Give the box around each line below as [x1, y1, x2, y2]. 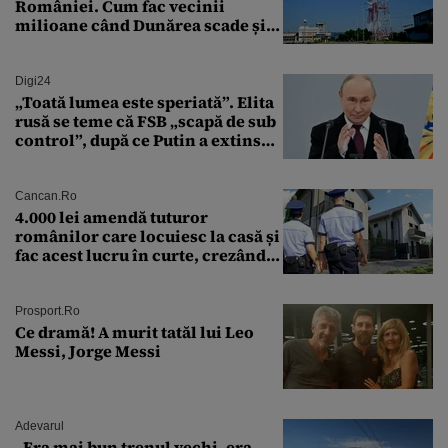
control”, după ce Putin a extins [15, 128, 261, 151]
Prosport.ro [15, 303, 80, 318]
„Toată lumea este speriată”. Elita [15, 90, 274, 113]
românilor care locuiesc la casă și [15, 224, 280, 247]
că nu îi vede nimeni [15, 262, 174, 285]
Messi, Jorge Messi [15, 339, 161, 362]
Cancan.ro [15, 188, 77, 203]
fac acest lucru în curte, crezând [15, 243, 266, 266]
